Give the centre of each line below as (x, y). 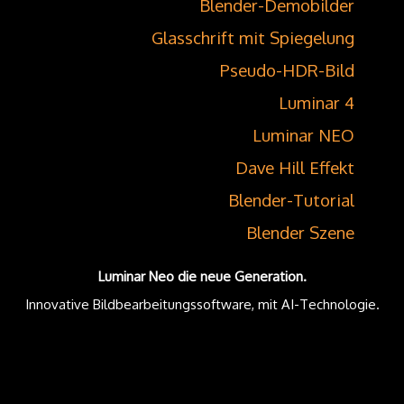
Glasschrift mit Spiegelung (253, 38)
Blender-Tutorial (291, 200)
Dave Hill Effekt (295, 168)
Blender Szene (300, 233)
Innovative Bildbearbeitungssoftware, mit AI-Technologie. (202, 305)
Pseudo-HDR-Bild (287, 70)
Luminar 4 (317, 103)
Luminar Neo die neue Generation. (202, 277)
